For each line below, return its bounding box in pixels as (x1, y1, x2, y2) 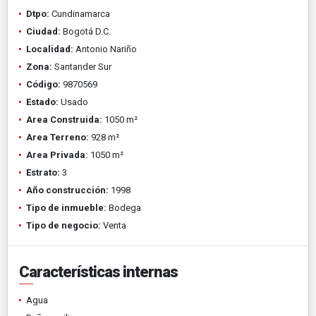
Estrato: (26, 166, 60, 178)
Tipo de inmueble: (26, 202, 107, 213)
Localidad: (26, 43, 73, 54)
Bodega (107, 202, 141, 213)
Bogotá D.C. (61, 25, 111, 37)
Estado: (26, 96, 59, 107)
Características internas (19, 262, 178, 281)
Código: (26, 78, 61, 90)
